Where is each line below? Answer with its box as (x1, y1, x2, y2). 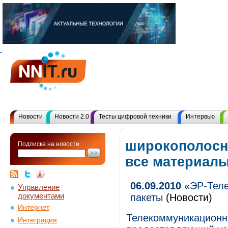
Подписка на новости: (18, 140, 81, 148)
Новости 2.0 (54, 113, 89, 120)
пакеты (130, 192, 163, 203)
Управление (18, 183, 60, 191)
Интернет (18, 204, 49, 211)
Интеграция (18, 216, 57, 224)
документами (18, 191, 64, 198)
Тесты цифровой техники (99, 113, 172, 120)
